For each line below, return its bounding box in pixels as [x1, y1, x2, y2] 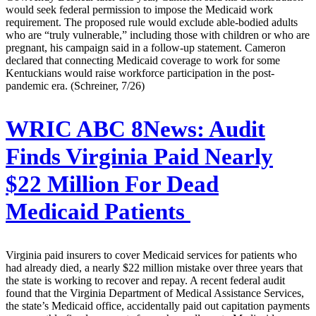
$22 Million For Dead [6, 171, 219, 197]
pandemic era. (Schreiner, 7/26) [6, 80, 145, 92]
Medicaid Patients [6, 199, 190, 225]
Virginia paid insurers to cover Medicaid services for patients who [6, 249, 297, 262]
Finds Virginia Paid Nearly [6, 144, 273, 170]
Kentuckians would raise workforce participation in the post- [6, 67, 274, 80]
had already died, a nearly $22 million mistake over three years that [6, 262, 303, 274]
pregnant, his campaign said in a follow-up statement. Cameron [6, 42, 286, 54]
